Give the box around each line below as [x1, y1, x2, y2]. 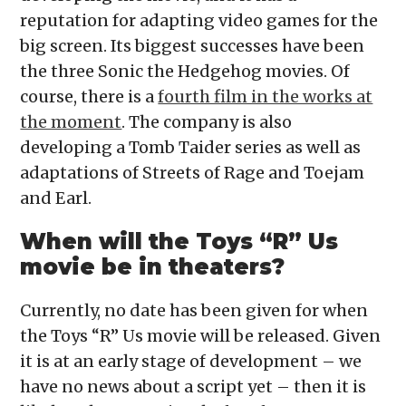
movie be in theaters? [20, 253, 285, 280]
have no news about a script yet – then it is [20, 375, 367, 397]
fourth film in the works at [158, 85, 373, 107]
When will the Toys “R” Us [20, 227, 339, 255]
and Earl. [20, 187, 92, 208]
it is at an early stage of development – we [20, 350, 362, 372]
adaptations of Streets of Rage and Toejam [20, 161, 365, 183]
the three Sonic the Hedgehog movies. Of [20, 60, 351, 82]
